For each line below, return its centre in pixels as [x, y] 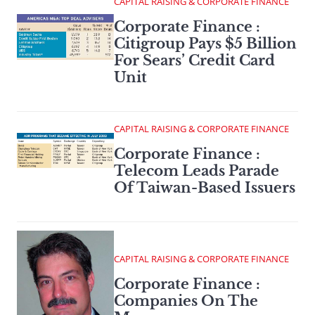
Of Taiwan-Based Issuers [205, 188]
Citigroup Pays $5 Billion [205, 44]
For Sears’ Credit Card [194, 61]
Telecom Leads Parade [197, 171]
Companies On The [186, 301]
